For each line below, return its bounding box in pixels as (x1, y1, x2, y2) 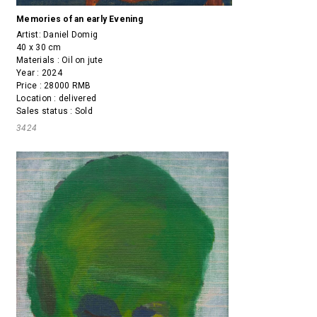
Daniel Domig (43, 30, 98, 40)
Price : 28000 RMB (16, 81, 91, 91)
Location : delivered (16, 93, 97, 104)
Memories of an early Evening (16, 14, 143, 25)
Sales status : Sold (16, 106, 93, 117)
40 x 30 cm (16, 42, 62, 53)
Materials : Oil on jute (16, 55, 103, 66)
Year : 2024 (16, 68, 62, 79)
